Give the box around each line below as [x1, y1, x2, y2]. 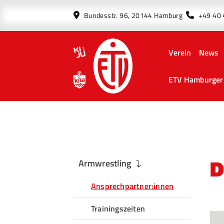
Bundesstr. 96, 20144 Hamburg [82, 9, 186, 21]
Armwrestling [78, 156, 131, 170]
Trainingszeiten [91, 202, 145, 214]
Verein [168, 46, 191, 58]
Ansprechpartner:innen [91, 180, 174, 192]
